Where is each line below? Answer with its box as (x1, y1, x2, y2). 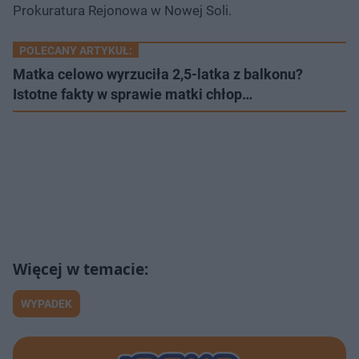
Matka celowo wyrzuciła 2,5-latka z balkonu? (13, 65, 303, 83)
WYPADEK (21, 296, 72, 310)
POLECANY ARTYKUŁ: (19, 43, 132, 57)
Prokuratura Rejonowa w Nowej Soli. (13, 2, 232, 18)
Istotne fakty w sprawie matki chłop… (13, 85, 252, 103)
